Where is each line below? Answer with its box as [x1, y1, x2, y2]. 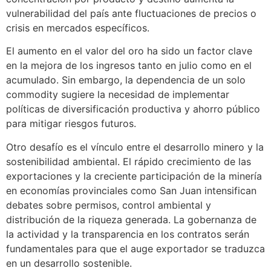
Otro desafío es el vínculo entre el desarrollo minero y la [6, 140, 264, 153]
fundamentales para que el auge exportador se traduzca [6, 242, 265, 255]
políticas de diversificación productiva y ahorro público [6, 103, 260, 116]
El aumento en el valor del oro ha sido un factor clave [6, 45, 252, 57]
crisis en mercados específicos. [6, 21, 149, 34]
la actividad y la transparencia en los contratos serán [6, 227, 249, 240]
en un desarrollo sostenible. [6, 256, 132, 269]
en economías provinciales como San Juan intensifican [6, 184, 256, 197]
